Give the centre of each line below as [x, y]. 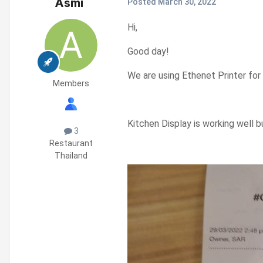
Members [71, 83]
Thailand [71, 155]
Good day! [148, 51]
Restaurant [71, 143]
